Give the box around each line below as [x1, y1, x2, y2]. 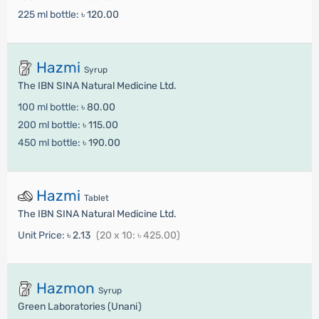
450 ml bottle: [17, 137, 83, 150]
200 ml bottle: [17, 119, 83, 132]
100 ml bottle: [17, 101, 81, 114]
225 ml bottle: [17, 9, 81, 21]
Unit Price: [17, 229, 67, 242]
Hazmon [32, 279, 98, 298]
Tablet [83, 193, 109, 204]
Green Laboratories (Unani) [17, 300, 142, 313]
